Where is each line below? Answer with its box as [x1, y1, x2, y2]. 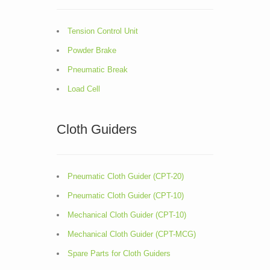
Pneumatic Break [67, 65, 128, 74]
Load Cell [67, 84, 100, 93]
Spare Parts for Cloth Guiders [67, 249, 171, 258]
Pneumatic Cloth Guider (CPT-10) [67, 191, 184, 200]
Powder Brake [67, 46, 116, 55]
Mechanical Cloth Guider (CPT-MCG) [67, 230, 196, 239]
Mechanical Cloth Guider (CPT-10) [67, 210, 186, 219]
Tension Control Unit [67, 27, 138, 36]
